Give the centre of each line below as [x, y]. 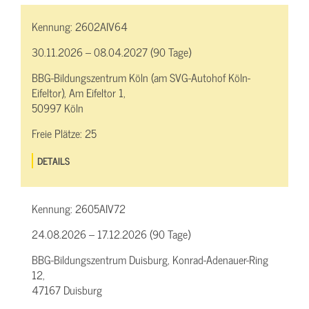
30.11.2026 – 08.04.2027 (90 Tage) [111, 51]
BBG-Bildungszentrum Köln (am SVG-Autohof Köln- [141, 77]
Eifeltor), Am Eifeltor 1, [79, 92]
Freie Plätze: [58, 133]
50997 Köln [58, 107]
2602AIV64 [101, 26]
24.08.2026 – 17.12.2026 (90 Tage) [111, 233]
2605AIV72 [100, 208]
